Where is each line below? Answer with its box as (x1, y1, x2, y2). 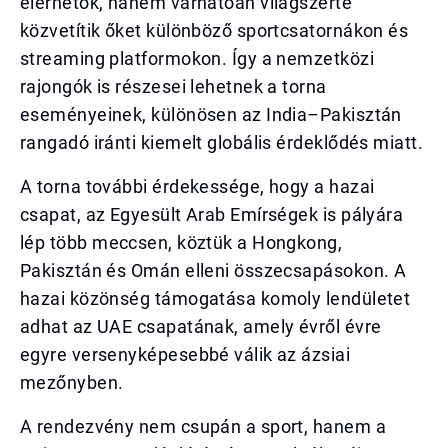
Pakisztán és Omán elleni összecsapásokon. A (20, 260, 407, 281)
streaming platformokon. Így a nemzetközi (20, 48, 375, 69)
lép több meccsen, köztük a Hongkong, (20, 232, 343, 253)
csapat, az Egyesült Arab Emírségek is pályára (20, 204, 404, 225)
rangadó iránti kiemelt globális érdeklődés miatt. (20, 132, 424, 153)
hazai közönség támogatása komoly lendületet (20, 288, 411, 309)
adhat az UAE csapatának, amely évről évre (20, 316, 382, 337)
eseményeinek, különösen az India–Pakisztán (20, 104, 402, 125)
